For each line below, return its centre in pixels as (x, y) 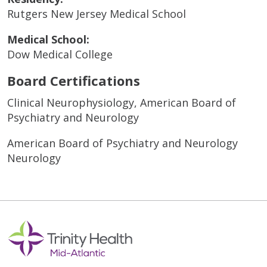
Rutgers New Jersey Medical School (97, 13)
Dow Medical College (60, 54)
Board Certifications (74, 80)
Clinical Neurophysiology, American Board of (122, 102)
